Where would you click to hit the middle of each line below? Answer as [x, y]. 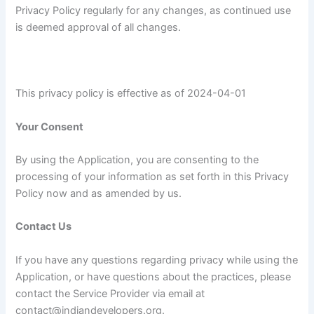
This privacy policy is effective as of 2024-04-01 [131, 94]
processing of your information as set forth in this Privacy [152, 176]
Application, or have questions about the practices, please [153, 277]
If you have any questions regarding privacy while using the [157, 260]
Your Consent [50, 127]
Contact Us [44, 227]
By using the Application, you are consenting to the [137, 159]
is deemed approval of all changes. [98, 27]
